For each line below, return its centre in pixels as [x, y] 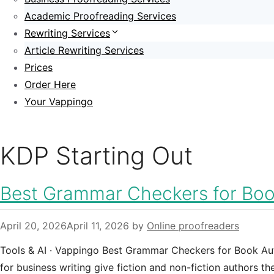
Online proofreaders [193, 226]
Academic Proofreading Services [100, 16]
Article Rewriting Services [84, 50]
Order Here [50, 84]
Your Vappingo [59, 102]
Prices [39, 67]
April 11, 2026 [98, 226]
